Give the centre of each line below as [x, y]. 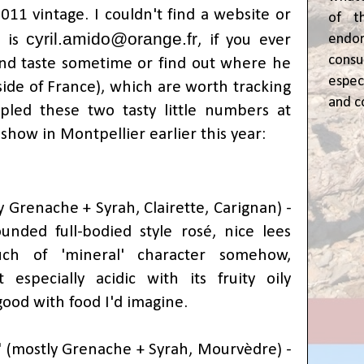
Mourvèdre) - [244, 349]
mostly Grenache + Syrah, [104, 349]
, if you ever [244, 40]
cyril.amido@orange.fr [112, 38]
